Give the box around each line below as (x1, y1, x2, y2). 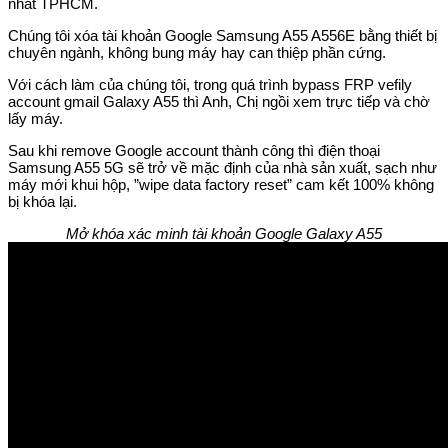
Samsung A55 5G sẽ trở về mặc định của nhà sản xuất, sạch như (8, 158, 437, 176)
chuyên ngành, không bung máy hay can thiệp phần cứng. (8, 43, 386, 61)
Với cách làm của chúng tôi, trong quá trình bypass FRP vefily (8, 75, 412, 93)
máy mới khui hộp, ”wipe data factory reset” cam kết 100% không (8, 175, 434, 193)
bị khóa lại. (8, 192, 77, 210)
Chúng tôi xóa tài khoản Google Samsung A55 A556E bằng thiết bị (8, 26, 437, 44)
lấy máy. (8, 109, 63, 127)
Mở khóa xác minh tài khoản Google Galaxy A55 (66, 224, 382, 242)
